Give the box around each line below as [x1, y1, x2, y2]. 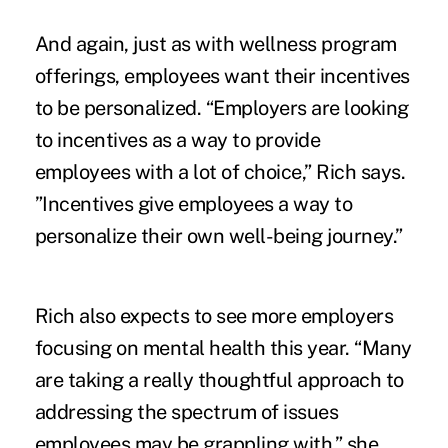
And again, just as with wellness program [34, 32, 397, 57]
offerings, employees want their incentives [34, 64, 410, 89]
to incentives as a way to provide [34, 128, 321, 153]
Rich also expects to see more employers [34, 304, 394, 329]
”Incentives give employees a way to [34, 192, 353, 217]
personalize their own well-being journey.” [34, 224, 403, 249]
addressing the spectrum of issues [34, 400, 339, 425]
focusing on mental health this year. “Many [34, 336, 412, 361]
